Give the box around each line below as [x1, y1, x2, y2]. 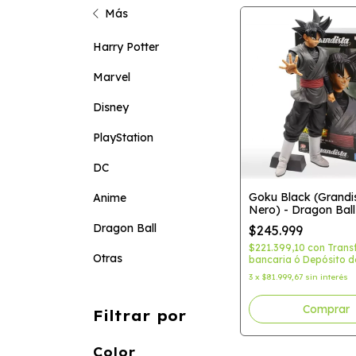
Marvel [93, 70, 130, 84]
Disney [93, 100, 129, 114]
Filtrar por [93, 307, 187, 325]
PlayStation [93, 130, 153, 145]
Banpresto [249, 215, 304, 230]
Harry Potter [93, 40, 159, 54]
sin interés [305, 271, 348, 282]
